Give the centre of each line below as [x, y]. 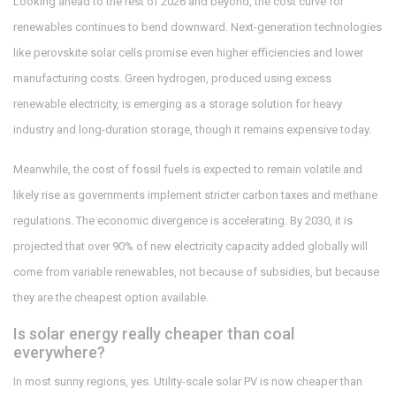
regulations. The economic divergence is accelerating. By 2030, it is [183, 221]
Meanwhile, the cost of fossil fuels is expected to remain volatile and [188, 170]
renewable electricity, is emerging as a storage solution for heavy [178, 104]
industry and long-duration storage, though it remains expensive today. [192, 130]
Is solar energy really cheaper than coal [154, 334]
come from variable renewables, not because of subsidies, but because [196, 272]
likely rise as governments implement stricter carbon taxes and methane [195, 195]
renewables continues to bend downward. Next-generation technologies [198, 27]
